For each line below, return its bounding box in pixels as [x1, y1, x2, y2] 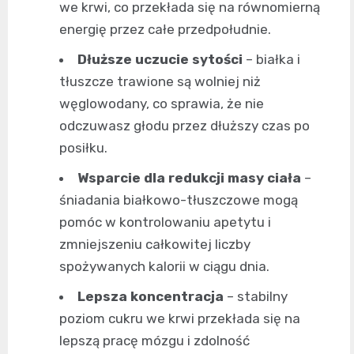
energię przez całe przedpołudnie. [59, 21, 271, 38]
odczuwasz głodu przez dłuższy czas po [59, 118, 310, 134]
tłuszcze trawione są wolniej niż [59, 73, 261, 90]
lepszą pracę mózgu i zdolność [59, 333, 250, 349]
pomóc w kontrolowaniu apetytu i [59, 214, 271, 231]
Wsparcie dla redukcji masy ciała [77, 170, 301, 186]
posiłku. [59, 140, 107, 156]
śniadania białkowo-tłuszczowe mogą [59, 192, 298, 209]
